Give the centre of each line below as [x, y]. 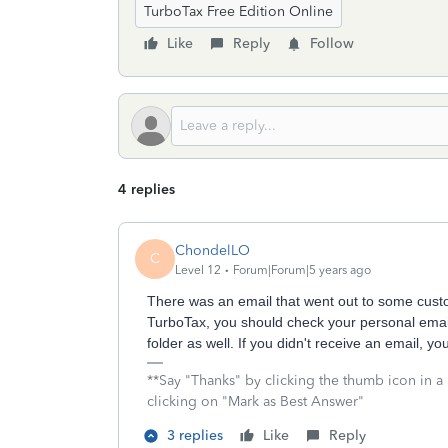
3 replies [195, 435]
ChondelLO [212, 250]
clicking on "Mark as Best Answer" [255, 401]
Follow [332, 43]
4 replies [146, 189]
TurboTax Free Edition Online [238, 11]
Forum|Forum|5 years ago [302, 269]
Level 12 [198, 269]
